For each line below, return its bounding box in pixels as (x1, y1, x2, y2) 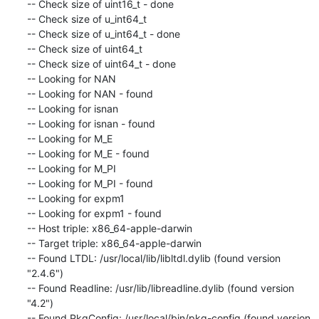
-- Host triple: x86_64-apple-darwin (26, 221, 192, 234)
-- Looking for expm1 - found (26, 206, 162, 219)
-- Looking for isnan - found (26, 117, 155, 130)
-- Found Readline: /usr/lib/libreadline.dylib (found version (26, 281, 294, 294)
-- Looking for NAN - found (26, 87, 153, 100)
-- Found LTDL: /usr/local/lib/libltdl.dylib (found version (26, 251, 281, 264)
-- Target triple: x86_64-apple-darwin (26, 236, 202, 249)
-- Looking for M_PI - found (26, 177, 153, 189)
